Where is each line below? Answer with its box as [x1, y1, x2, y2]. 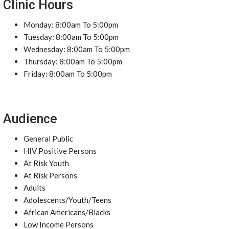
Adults [24, 183, 45, 192]
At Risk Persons [24, 171, 77, 180]
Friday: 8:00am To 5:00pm [24, 69, 112, 78]
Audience [3, 111, 57, 126]
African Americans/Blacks [24, 208, 110, 217]
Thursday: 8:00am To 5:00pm [24, 57, 122, 66]
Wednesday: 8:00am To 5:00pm [24, 44, 130, 54]
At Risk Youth [24, 158, 69, 168]
